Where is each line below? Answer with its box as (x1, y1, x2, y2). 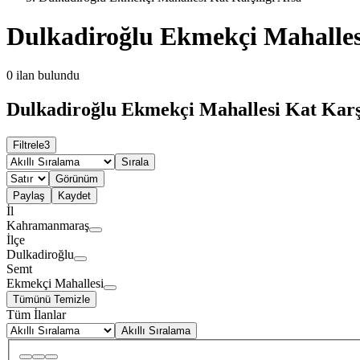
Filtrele (13, 139, 44, 152)
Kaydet (58, 190, 91, 202)
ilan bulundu (16, 68, 80, 83)
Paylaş (13, 190, 45, 202)
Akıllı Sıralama (121, 325, 190, 337)
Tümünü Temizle (13, 293, 90, 306)
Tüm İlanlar (6, 308, 66, 322)
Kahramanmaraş (6, 219, 89, 233)
